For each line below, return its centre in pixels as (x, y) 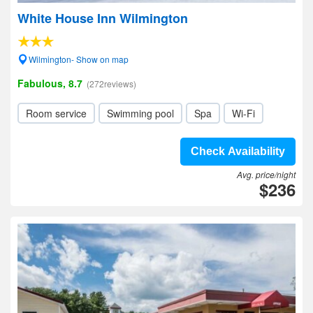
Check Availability (238, 151)
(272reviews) (111, 83)
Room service (56, 113)
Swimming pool (140, 113)
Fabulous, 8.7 (50, 83)
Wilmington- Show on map (79, 59)
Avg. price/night (266, 174)
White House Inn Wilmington (103, 18)
